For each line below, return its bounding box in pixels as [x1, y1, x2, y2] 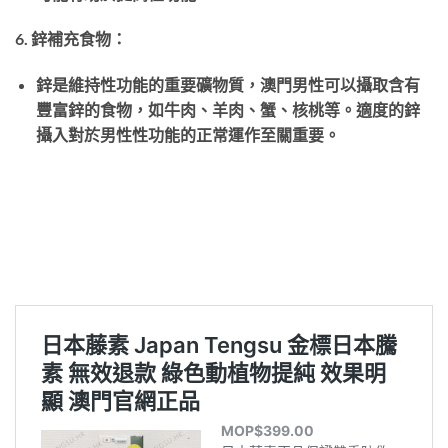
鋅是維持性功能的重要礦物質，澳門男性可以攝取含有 [35, 75, 420, 95]
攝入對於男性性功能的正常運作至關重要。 [35, 125, 340, 145]
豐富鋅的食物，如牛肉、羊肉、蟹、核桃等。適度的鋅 [35, 100, 420, 120]
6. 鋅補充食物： [15, 29, 127, 49]
